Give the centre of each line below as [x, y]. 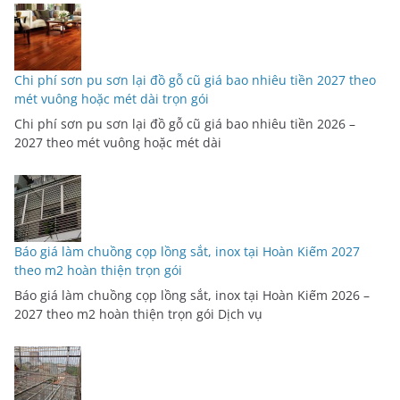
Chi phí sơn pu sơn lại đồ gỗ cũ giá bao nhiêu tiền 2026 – [185, 124]
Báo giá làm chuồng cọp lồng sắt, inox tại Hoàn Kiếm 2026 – [192, 296]
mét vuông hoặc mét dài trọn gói [112, 99]
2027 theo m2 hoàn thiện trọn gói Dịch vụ [138, 314]
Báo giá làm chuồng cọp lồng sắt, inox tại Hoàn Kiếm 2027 [187, 252]
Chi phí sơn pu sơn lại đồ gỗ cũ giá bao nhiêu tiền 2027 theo [195, 80]
